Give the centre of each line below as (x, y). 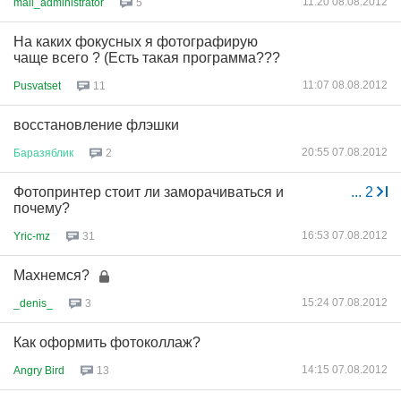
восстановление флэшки (96, 125)
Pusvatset (37, 85)
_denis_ (33, 303)
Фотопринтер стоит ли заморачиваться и (149, 192)
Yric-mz (32, 236)
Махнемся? (51, 275)
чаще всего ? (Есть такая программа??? (147, 58)
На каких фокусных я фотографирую (136, 42)
